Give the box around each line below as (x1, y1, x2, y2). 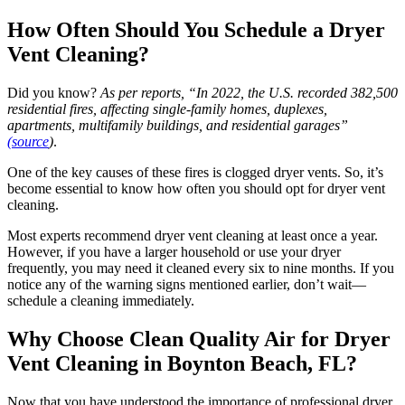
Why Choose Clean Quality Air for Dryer (7, 327, 391, 352)
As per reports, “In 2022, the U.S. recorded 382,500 (100, 85, 398, 101)
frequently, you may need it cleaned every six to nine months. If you (7, 260, 394, 277)
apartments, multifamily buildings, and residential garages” (7, 118, 348, 134)
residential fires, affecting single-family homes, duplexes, (7, 101, 327, 118)
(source (7, 134, 49, 150)
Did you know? (7, 85, 100, 101)
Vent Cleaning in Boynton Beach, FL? (7, 352, 357, 376)
